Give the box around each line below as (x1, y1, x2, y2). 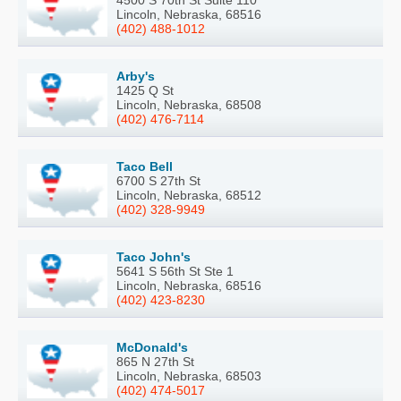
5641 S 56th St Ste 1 (116, 263, 234, 278)
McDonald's (116, 339, 188, 354)
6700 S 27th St (116, 173, 200, 188)
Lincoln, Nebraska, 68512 (116, 187, 261, 202)
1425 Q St (116, 82, 174, 98)
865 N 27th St (116, 354, 194, 369)
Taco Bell (116, 158, 173, 174)
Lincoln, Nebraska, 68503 (116, 368, 261, 383)
